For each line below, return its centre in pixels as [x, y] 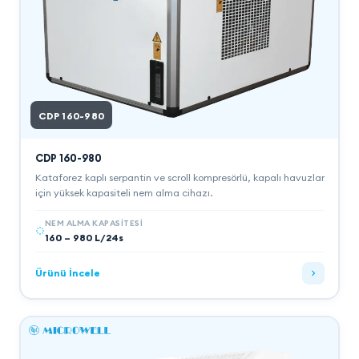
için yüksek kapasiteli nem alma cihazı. [123, 192]
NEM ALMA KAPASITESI [93, 223]
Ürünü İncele [67, 273]
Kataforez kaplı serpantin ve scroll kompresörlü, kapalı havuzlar [179, 177]
